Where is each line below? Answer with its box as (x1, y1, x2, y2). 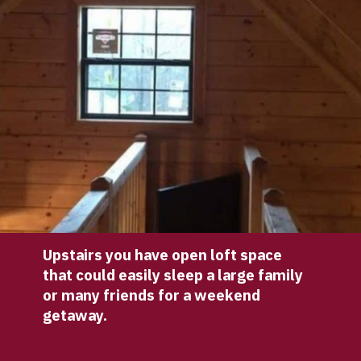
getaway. (43, 305, 108, 326)
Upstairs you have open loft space (43, 245, 283, 265)
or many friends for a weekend (43, 285, 261, 305)
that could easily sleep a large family (43, 265, 304, 285)
